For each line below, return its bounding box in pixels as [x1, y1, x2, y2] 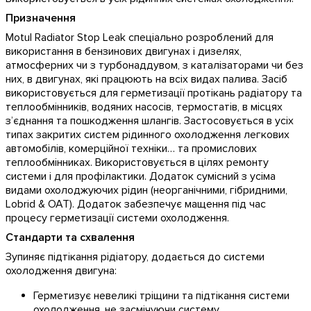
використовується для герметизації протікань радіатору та [6, 86, 302, 100]
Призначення [6, 11, 76, 25]
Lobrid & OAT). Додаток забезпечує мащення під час [6, 197, 266, 211]
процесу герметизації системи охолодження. [6, 211, 229, 225]
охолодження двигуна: [6, 264, 117, 278]
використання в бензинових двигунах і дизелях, [6, 44, 242, 58]
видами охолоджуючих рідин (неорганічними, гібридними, [6, 183, 287, 197]
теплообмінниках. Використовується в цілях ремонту [6, 155, 269, 169]
